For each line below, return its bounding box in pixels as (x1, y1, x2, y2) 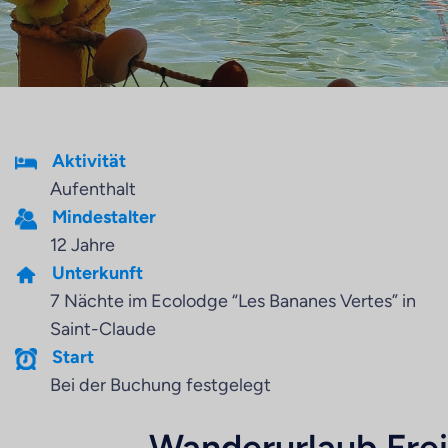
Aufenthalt (50, 178, 136, 200)
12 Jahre (50, 234, 115, 256)
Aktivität (52, 150, 126, 172)
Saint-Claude (50, 318, 156, 340)
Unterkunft (52, 262, 143, 284)
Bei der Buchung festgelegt (50, 374, 271, 396)
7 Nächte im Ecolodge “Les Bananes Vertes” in (50, 290, 416, 312)
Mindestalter (52, 206, 156, 228)
